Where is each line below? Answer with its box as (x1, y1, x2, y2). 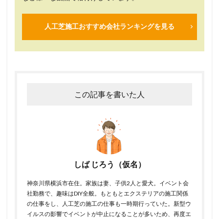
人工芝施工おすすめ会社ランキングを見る (44, 22, 175, 30)
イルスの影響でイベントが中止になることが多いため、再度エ (27, 210, 191, 218)
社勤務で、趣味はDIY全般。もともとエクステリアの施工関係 (27, 189, 188, 197)
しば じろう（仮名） (73, 159, 146, 169)
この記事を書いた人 (74, 89, 145, 99)
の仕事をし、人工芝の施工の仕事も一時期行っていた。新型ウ (27, 199, 191, 207)
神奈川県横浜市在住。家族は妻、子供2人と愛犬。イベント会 (27, 179, 189, 187)
